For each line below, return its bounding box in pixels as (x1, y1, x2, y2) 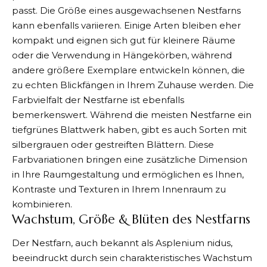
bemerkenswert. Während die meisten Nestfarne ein (12, 108, 252, 120)
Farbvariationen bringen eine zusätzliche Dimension (12, 153, 247, 165)
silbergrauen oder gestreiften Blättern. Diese (12, 138, 214, 150)
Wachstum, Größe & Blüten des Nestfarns (12, 211, 250, 227)
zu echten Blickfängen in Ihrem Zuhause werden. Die (12, 79, 254, 91)
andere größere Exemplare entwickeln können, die (12, 64, 245, 76)
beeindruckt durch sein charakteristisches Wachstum (12, 252, 252, 264)
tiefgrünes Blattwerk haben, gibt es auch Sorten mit (12, 123, 247, 135)
